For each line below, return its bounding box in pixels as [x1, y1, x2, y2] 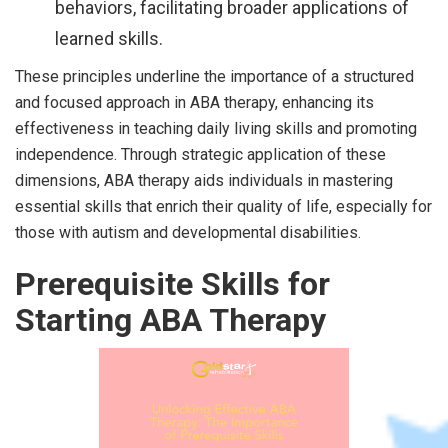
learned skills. [55, 27, 163, 49]
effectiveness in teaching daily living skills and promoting [15, 118, 417, 138]
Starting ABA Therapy [15, 300, 326, 339]
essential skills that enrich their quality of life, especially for [15, 196, 432, 216]
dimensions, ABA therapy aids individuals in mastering [15, 170, 393, 190]
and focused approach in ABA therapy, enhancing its [15, 92, 374, 112]
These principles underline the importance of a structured [15, 66, 414, 86]
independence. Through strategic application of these [15, 144, 386, 164]
